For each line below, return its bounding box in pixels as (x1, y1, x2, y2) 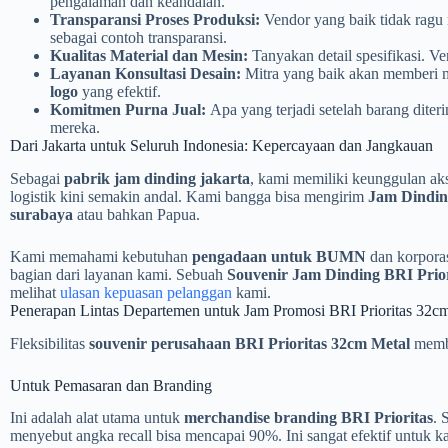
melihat (10, 283, 60, 301)
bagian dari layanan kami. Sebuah (10, 265, 227, 283)
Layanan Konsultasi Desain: (50, 64, 241, 82)
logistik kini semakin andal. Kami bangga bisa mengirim (10, 187, 368, 205)
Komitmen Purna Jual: (50, 100, 206, 118)
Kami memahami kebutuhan (10, 247, 192, 265)
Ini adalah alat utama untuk (10, 409, 184, 427)
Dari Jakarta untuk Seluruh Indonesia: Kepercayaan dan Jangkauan (10, 136, 433, 154)
